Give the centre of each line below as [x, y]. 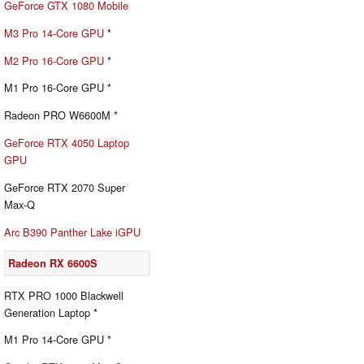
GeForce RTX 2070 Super [65, 187]
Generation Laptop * [51, 312]
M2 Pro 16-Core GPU [54, 60]
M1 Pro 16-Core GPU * [58, 88]
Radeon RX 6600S [53, 263]
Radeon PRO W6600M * [61, 115]
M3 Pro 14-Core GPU [54, 32]
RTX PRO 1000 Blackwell [64, 295]
